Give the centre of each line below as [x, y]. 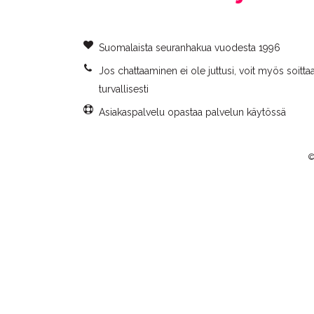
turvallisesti [123, 89]
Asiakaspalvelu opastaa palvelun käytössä [192, 112]
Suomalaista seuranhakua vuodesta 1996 [189, 48]
